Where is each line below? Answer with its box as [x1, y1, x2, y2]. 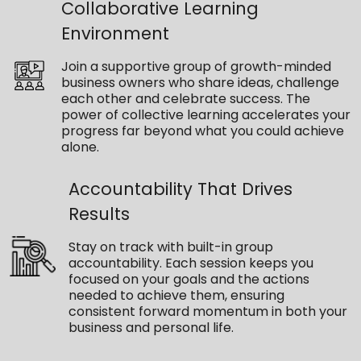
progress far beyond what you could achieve [60, 122, 344, 141]
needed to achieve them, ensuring [68, 286, 285, 305]
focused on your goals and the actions [68, 270, 310, 289]
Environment [60, 22, 169, 46]
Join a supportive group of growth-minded [60, 57, 331, 77]
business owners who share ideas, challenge [60, 73, 339, 93]
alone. [60, 138, 99, 157]
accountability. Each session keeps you [68, 254, 314, 273]
